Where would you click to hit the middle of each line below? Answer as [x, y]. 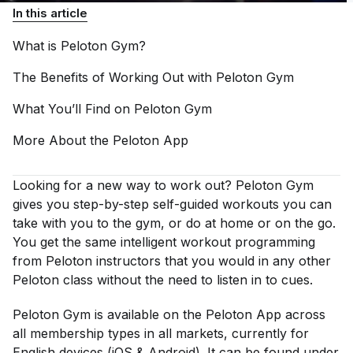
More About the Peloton [88, 140]
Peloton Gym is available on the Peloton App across [169, 314]
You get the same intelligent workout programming [164, 242]
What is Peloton [62, 46]
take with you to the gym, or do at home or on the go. [174, 223]
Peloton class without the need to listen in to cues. [163, 280]
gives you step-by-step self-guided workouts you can [172, 204]
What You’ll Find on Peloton [98, 109]
